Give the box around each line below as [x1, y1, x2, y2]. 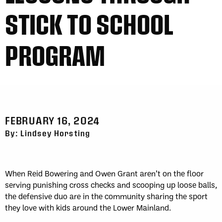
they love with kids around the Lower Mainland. [5, 202, 171, 213]
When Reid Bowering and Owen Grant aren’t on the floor [5, 168, 204, 178]
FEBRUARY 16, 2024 [5, 114, 100, 126]
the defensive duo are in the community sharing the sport [5, 191, 208, 201]
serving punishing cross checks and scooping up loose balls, [5, 179, 217, 190]
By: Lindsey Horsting [5, 128, 90, 138]
